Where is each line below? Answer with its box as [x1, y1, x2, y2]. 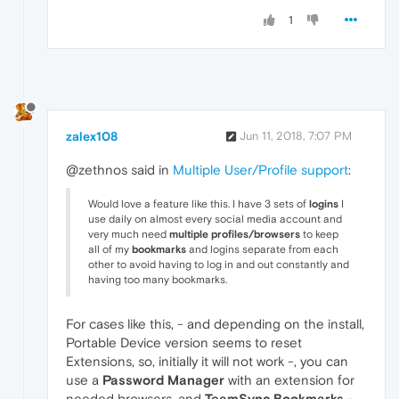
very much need [88, 228, 169, 241]
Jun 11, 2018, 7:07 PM [240, 129, 352, 143]
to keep [300, 228, 338, 241]
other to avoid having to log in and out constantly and [88, 258, 349, 272]
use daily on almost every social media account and [88, 213, 342, 226]
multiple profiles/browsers [169, 228, 300, 241]
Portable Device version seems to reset [66, 335, 302, 351]
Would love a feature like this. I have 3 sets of [88, 198, 309, 211]
